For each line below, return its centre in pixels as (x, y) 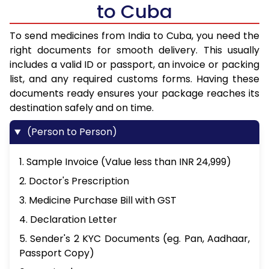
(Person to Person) (71, 132)
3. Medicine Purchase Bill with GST (98, 201)
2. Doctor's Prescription (74, 181)
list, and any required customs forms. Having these (134, 79)
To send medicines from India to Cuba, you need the (134, 36)
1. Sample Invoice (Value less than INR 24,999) (125, 162)
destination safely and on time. (82, 108)
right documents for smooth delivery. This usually (134, 50)
